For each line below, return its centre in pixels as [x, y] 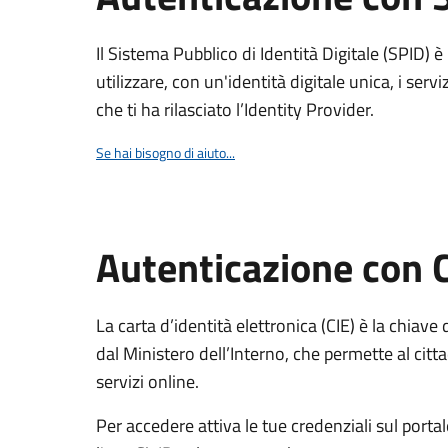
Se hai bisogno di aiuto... [165, 152]
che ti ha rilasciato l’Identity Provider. [235, 109]
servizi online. [147, 381]
